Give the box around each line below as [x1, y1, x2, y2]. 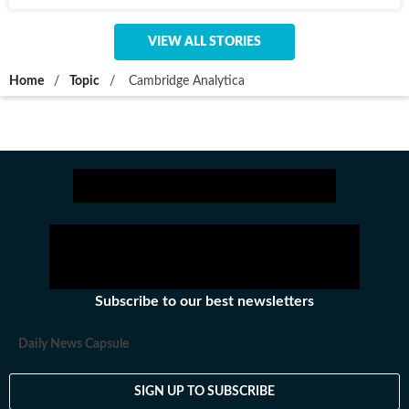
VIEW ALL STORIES [148, 36, 261, 48]
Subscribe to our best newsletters [95, 294, 314, 309]
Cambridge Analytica [125, 75, 245, 88]
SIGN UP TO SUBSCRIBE [134, 384, 275, 398]
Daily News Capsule [18, 338, 129, 351]
